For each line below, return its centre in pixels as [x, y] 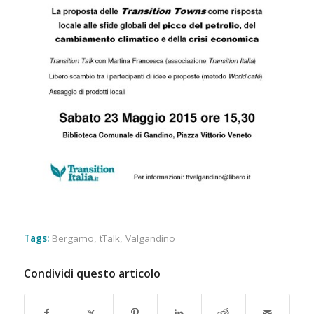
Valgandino [150, 239]
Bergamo [73, 239]
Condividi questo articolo [92, 274]
